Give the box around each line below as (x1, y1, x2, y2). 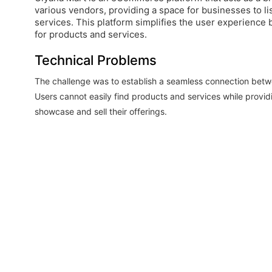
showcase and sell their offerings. (35, 106, 167, 117)
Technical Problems (35, 52, 157, 68)
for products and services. (35, 28, 147, 40)
